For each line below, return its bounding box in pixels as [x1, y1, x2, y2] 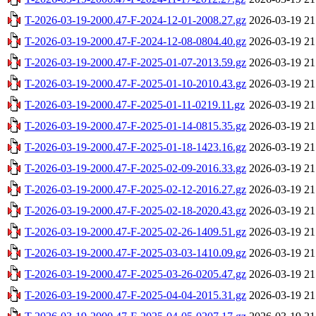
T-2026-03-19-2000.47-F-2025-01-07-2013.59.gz [25, 56, 246, 68]
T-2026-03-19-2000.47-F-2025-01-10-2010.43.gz [25, 77, 246, 90]
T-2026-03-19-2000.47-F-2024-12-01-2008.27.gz [25, 13, 246, 26]
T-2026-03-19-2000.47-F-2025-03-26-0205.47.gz [25, 267, 246, 280]
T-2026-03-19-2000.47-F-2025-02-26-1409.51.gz [25, 225, 246, 238]
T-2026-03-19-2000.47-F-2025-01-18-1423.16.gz [25, 140, 246, 153]
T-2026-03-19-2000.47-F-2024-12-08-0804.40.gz [25, 35, 246, 47]
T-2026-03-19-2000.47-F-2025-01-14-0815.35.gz [25, 119, 246, 132]
